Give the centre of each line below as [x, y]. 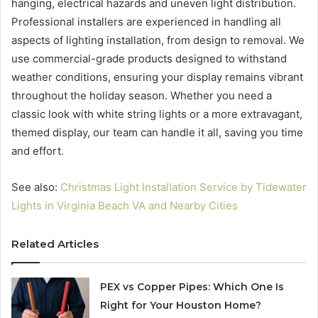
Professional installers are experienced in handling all [146, 22]
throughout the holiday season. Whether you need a [142, 96]
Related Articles [55, 244]
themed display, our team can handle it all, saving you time [157, 133]
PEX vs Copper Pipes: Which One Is [192, 287]
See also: [36, 187]
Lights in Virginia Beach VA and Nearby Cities [125, 206]
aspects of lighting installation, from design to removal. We [158, 40]
